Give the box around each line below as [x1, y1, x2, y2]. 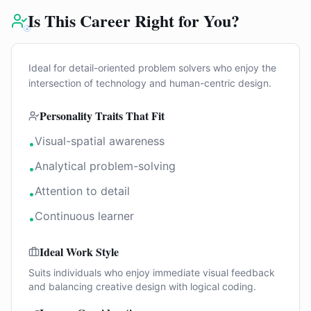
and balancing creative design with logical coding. [28, 280, 256, 292]
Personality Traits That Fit [40, 108, 165, 124]
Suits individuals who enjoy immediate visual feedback [28, 267, 275, 278]
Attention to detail [35, 184, 130, 198]
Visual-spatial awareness [35, 134, 165, 148]
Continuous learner [35, 209, 134, 223]
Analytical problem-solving [35, 159, 176, 173]
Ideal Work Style [40, 244, 119, 260]
